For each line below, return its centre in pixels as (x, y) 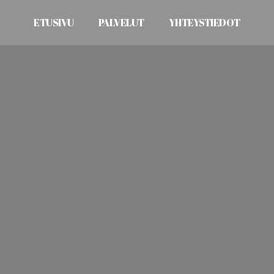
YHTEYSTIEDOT (204, 23)
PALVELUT (121, 23)
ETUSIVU (54, 23)
